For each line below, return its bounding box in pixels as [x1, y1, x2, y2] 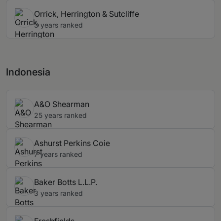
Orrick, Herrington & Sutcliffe [34, 9, 139, 19]
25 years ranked [34, 111, 87, 120]
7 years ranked [34, 150, 82, 159]
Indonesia [6, 66, 50, 78]
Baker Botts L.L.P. [34, 177, 97, 187]
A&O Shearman [34, 99, 89, 110]
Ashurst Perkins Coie [34, 138, 110, 148]
